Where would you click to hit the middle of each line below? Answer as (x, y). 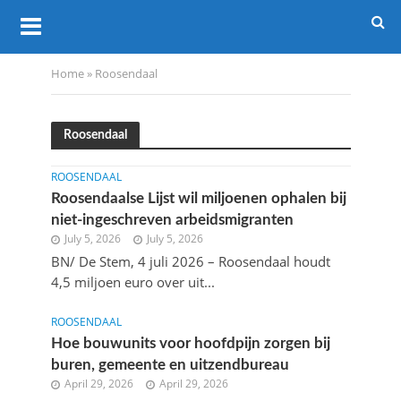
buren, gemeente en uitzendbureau (170, 365)
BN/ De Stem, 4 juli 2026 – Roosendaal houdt (190, 261)
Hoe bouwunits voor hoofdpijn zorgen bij (190, 343)
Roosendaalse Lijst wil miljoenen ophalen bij (198, 198)
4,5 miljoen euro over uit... (132, 282)
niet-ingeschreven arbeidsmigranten (172, 220)
